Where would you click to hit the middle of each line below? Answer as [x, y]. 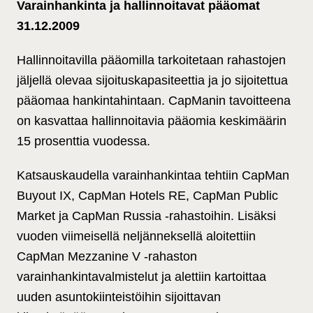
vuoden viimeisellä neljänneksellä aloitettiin [136, 236]
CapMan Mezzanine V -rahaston [107, 257]
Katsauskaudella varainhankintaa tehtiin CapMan [153, 176]
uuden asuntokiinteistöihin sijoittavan [119, 297]
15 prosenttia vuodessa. [83, 141]
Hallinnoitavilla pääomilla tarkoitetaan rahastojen [151, 60]
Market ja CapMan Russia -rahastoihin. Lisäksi [146, 216]
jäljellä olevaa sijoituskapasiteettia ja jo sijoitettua [152, 81]
